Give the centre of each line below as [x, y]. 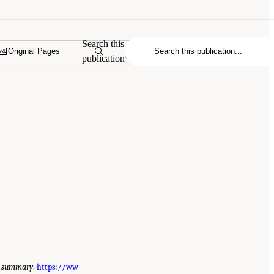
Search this [103, 43]
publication [104, 58]
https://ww [57, 267]
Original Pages [34, 51]
